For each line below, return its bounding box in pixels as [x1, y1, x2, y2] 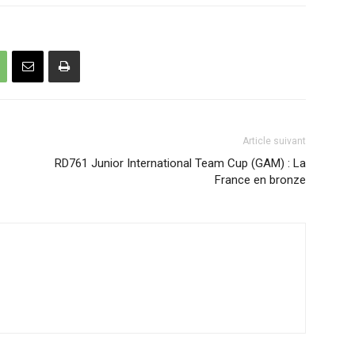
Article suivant [242, 135, 306, 147]
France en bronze [215, 172, 306, 187]
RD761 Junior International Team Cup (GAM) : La [55, 155, 306, 170]
